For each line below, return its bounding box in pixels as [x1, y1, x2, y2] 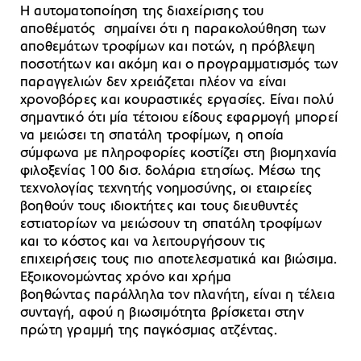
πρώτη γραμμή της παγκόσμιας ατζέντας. [20, 323, 277, 339]
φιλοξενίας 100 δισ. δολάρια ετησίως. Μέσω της [20, 164, 322, 180]
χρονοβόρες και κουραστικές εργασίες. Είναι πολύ [20, 93, 334, 109]
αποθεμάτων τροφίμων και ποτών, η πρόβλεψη [20, 39, 316, 56]
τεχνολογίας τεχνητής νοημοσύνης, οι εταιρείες [20, 181, 313, 197]
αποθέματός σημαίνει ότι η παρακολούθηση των [20, 22, 326, 38]
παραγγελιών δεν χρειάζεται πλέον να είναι [20, 75, 287, 91]
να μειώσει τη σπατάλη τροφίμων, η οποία [20, 128, 284, 144]
